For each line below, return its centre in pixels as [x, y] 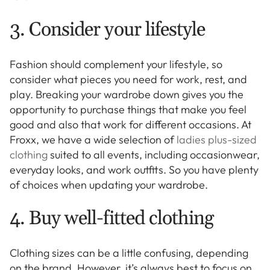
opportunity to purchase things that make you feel [128, 109]
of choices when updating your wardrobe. [109, 184]
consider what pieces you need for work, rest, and [128, 79]
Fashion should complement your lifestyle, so [116, 64]
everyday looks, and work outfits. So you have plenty [134, 169]
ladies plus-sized [217, 139]
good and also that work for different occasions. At [130, 124]
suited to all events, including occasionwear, [154, 154]
